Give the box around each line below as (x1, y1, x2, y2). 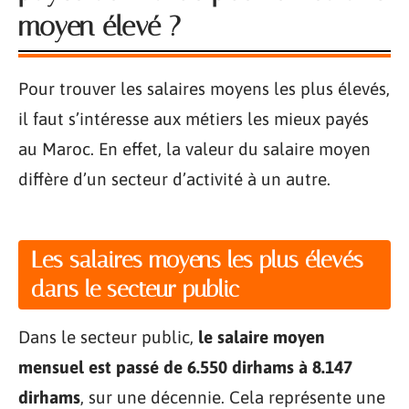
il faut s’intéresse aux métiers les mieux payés (18, 108, 369, 129)
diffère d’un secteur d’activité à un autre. (18, 168, 330, 189)
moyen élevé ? (18, 9, 181, 43)
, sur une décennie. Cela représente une (80, 387, 385, 407)
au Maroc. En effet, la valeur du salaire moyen (18, 138, 371, 159)
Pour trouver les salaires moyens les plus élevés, (18, 78, 390, 99)
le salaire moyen (198, 327, 325, 347)
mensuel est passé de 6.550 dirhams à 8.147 (18, 357, 352, 377)
